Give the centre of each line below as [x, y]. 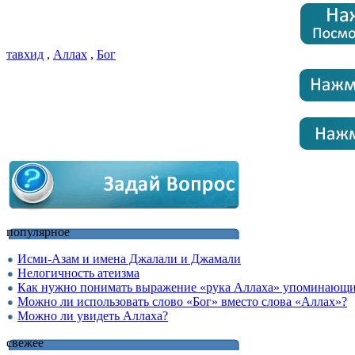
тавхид [25, 54]
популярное [38, 231]
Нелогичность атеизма [78, 273]
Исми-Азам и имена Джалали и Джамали [129, 258]
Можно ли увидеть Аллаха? [93, 315]
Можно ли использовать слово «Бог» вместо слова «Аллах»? [182, 301]
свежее [25, 342]
